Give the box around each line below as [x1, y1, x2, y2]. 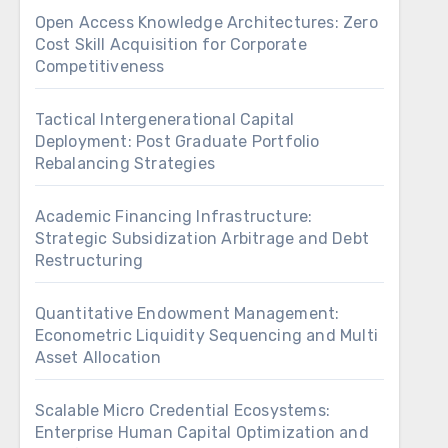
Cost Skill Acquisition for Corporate [34, 35, 307, 54]
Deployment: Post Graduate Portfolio [34, 132, 320, 151]
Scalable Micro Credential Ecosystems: [34, 401, 331, 420]
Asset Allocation [34, 348, 161, 367]
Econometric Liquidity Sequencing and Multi [34, 326, 379, 345]
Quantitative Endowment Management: [34, 304, 340, 323]
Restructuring [34, 251, 144, 270]
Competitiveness [34, 57, 165, 76]
